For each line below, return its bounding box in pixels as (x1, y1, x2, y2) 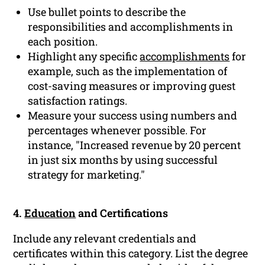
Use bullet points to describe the (28, 5, 186, 20)
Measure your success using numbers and (28, 108, 238, 123)
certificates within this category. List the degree (13, 246, 248, 261)
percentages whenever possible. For (28, 123, 207, 138)
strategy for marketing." (28, 167, 146, 182)
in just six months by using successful (28, 153, 218, 167)
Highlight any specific (28, 49, 140, 64)
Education (24, 206, 76, 221)
